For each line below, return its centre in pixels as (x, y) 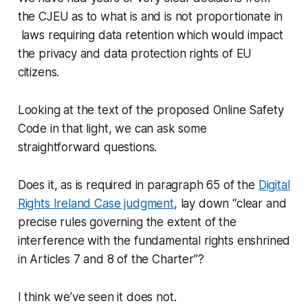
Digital (274, 185)
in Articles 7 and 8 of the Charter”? (111, 259)
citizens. (38, 72)
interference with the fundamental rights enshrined (154, 240)
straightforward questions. (87, 147)
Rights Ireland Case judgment (96, 203)
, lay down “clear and (230, 203)
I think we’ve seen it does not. (97, 297)
